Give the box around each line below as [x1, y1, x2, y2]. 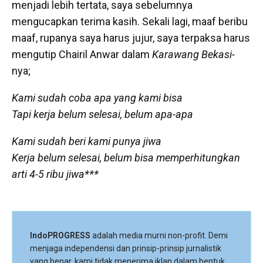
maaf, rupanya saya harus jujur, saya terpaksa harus [12, 32, 250, 44]
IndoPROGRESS [30, 231, 90, 240]
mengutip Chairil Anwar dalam [12, 48, 152, 60]
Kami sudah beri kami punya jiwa [12, 135, 161, 147]
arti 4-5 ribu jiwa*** [12, 168, 99, 180]
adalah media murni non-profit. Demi [90, 231, 228, 240]
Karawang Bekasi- [152, 48, 235, 60]
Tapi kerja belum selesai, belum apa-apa [12, 108, 193, 120]
